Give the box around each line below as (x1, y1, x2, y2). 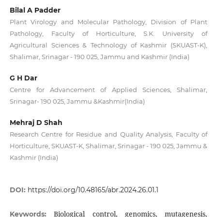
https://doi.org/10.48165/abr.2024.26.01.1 (27, 186, 158, 195)
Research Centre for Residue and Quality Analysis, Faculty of (9, 130, 208, 139)
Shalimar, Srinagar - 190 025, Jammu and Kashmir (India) (9, 53, 189, 61)
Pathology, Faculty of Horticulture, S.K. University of (9, 30, 208, 38)
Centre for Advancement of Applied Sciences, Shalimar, (9, 86, 208, 94)
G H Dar (9, 74, 37, 83)
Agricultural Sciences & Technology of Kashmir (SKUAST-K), (9, 41, 208, 49)
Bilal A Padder (9, 6, 61, 15)
